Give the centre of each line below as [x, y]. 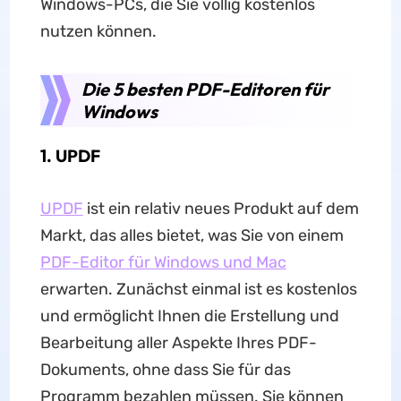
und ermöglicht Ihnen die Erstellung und [189, 316]
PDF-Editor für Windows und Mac [163, 262]
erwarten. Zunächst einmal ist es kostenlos [198, 289]
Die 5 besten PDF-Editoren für [205, 89]
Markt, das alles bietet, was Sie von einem [192, 235]
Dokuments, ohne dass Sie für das [165, 370]
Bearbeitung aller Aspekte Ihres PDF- [178, 343]
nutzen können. [98, 31]
